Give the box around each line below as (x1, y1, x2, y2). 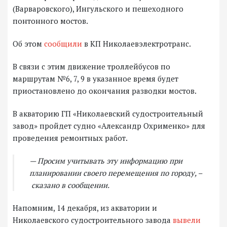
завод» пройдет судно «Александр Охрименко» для (13, 121, 205, 131)
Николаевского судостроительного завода (13, 215, 173, 225)
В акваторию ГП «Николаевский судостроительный (13, 108, 203, 119)
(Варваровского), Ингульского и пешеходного (13, 4, 183, 14)
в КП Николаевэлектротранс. (82, 39, 191, 49)
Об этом (13, 39, 42, 49)
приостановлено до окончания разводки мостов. (13, 86, 197, 96)
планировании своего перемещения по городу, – (29, 168, 202, 178)
